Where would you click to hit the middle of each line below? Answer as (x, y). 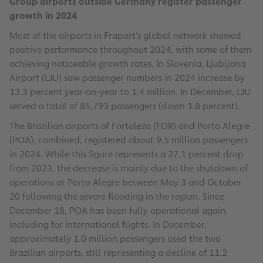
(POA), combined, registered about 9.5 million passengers (129, 140)
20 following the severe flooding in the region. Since (117, 197)
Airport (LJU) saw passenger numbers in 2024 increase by (127, 78)
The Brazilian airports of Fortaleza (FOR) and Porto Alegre (129, 126)
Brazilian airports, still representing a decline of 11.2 (118, 253)
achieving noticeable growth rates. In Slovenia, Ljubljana (127, 64)
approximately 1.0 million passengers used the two (115, 239)
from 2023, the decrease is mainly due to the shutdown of (129, 168)
